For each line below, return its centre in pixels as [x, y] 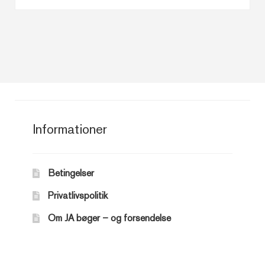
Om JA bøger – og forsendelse [110, 218]
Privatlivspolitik [78, 196]
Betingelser [71, 173]
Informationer [70, 129]
